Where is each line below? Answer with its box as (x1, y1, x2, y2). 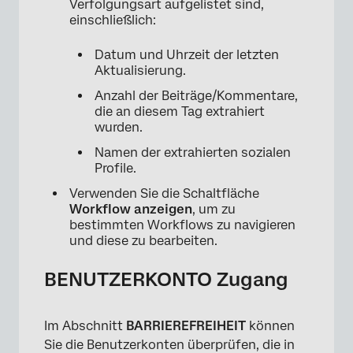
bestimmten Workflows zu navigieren (69, 217, 295, 232)
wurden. (95, 119, 143, 135)
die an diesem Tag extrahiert (95, 103, 265, 119)
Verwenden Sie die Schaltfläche (69, 185, 259, 201)
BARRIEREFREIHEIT (126, 318, 246, 333)
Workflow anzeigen (69, 201, 192, 217)
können (246, 318, 295, 333)
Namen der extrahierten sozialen (95, 144, 291, 160)
